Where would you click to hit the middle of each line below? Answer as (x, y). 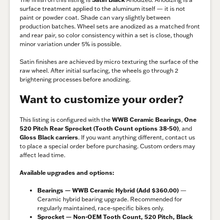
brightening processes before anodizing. (75, 80)
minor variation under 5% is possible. (70, 44)
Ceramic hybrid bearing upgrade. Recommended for (110, 199)
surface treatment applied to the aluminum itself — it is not (102, 9)
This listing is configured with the (66, 120)
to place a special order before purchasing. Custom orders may (107, 146)
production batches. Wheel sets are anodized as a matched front (110, 27)
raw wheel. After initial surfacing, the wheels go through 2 (99, 71)
